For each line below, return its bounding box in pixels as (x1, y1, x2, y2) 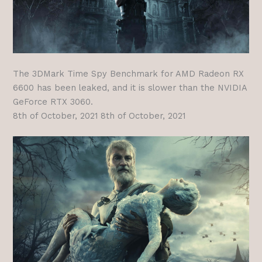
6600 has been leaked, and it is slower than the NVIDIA (13, 82, 247, 94)
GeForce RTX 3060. (13, 96, 94, 108)
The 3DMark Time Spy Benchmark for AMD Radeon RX (13, 68, 244, 80)
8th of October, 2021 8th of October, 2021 (13, 111, 186, 122)
